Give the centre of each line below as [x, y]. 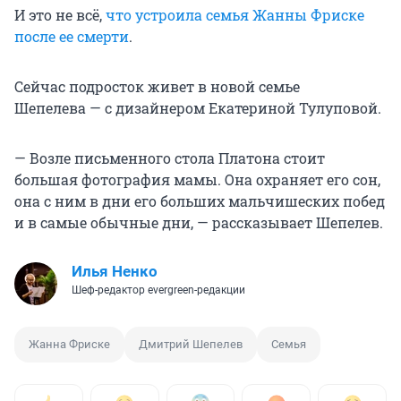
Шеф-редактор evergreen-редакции [158, 290]
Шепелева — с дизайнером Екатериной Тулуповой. [198, 108]
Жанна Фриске [69, 345]
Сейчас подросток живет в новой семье [157, 87]
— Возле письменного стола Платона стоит [170, 158]
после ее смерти [72, 37]
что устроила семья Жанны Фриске [235, 15]
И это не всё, [60, 15]
